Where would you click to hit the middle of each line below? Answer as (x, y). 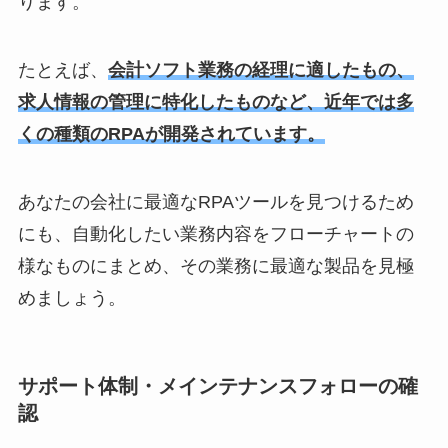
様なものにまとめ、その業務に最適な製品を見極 (215, 266)
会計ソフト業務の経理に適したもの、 (260, 70)
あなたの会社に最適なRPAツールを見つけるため (215, 202)
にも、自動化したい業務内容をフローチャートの (215, 234)
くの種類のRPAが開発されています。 (171, 134)
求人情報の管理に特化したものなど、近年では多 (215, 102)
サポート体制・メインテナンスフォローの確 (217, 386)
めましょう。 (71, 298)
